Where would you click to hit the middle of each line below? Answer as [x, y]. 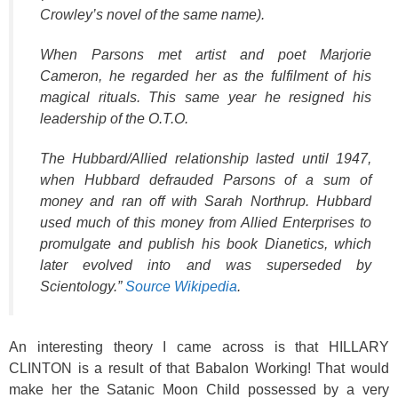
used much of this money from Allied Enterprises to [206, 222]
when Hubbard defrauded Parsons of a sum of [206, 179]
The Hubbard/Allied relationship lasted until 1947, [206, 158]
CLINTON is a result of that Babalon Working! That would [199, 368]
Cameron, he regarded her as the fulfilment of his [206, 76]
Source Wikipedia [181, 286]
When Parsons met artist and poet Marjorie [206, 55]
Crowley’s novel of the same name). [152, 15]
